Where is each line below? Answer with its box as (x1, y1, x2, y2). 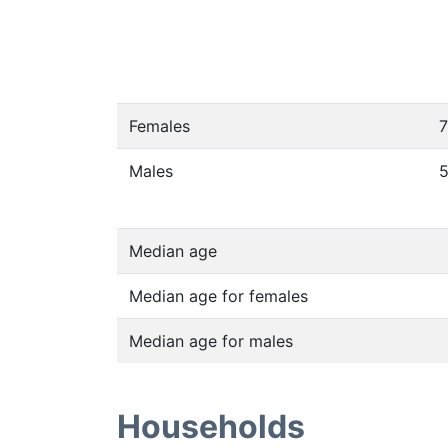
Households (117, 407, 305, 446)
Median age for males (129, 331, 293, 351)
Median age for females (129, 286, 308, 306)
